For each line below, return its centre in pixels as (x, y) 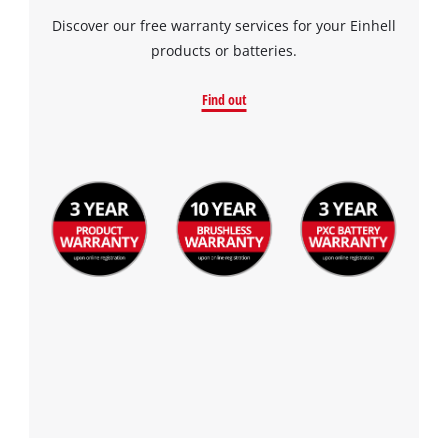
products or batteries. (224, 50)
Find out (224, 100)
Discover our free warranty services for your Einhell (224, 25)
